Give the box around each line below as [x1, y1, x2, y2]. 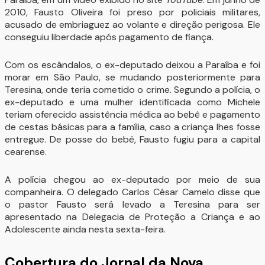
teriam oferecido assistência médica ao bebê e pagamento [5, 108, 260, 121]
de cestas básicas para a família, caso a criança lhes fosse [5, 120, 260, 133]
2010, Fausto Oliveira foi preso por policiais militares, [5, 5, 260, 18]
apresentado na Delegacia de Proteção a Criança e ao [5, 210, 260, 223]
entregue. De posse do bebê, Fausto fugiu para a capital [5, 132, 260, 146]
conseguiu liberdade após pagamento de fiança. [5, 30, 214, 43]
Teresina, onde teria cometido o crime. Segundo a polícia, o [5, 83, 260, 96]
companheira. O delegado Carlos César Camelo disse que [5, 185, 260, 198]
